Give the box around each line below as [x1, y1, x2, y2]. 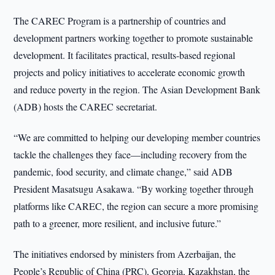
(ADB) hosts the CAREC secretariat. [14, 100, 158, 113]
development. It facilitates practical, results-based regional [14, 48, 236, 61]
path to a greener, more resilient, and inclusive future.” [14, 217, 222, 230]
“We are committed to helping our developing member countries [14, 131, 261, 144]
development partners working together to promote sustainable [14, 31, 254, 44]
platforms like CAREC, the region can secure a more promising [14, 199, 259, 212]
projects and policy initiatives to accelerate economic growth [14, 66, 246, 79]
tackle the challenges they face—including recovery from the [14, 148, 247, 161]
